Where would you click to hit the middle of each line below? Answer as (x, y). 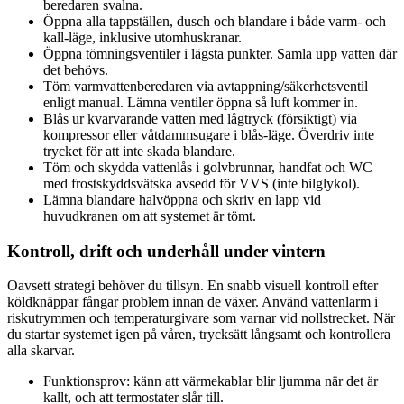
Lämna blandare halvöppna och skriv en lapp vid (182, 199)
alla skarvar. (41, 351)
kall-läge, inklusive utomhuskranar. (142, 37)
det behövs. (76, 69)
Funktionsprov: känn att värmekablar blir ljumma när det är (211, 381)
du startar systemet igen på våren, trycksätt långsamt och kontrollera (199, 335)
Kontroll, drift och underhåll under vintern (166, 251)
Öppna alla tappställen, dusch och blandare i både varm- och (215, 21)
